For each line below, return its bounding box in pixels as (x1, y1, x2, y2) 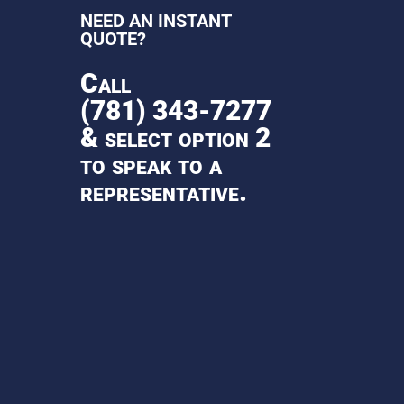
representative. (80, 176, 248, 208)
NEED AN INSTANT (80, 10, 232, 32)
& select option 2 (80, 122, 271, 154)
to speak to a (80, 149, 223, 181)
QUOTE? (80, 28, 147, 50)
